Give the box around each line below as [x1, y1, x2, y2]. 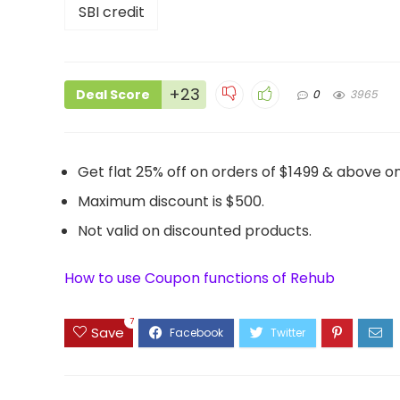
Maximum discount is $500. [78, 191, 264, 212]
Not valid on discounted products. [78, 221, 312, 242]
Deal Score [76, 86, 150, 104]
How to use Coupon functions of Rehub [64, 268, 335, 289]
